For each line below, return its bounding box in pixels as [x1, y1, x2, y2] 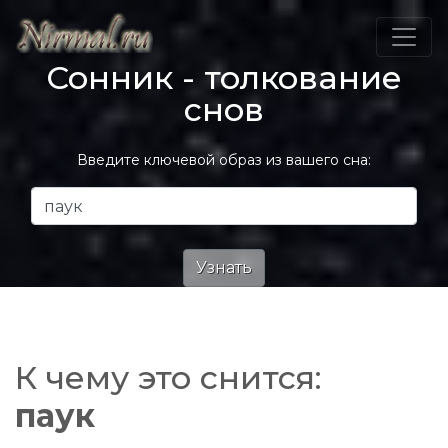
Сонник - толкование [46, 58, 402, 97]
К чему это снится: [15, 358, 322, 397]
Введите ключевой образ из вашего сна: [77, 151, 371, 169]
